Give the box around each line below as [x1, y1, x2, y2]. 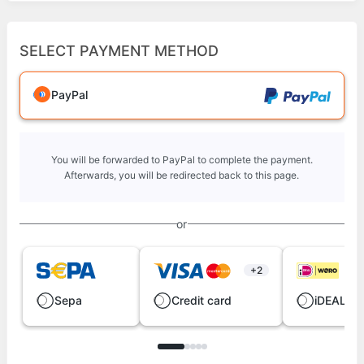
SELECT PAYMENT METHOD [19, 42, 219, 59]
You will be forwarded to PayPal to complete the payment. [51, 154, 313, 166]
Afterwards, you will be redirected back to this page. [64, 169, 300, 181]
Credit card [171, 293, 232, 308]
